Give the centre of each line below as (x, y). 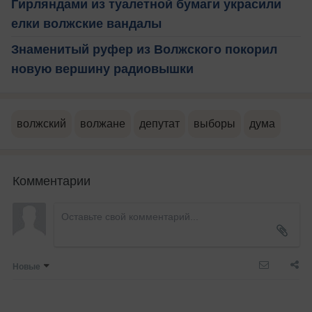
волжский (41, 123)
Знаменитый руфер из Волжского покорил (144, 49)
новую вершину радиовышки (102, 69)
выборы (214, 123)
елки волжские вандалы (86, 23)
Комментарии (52, 179)
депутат (159, 123)
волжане (103, 123)
